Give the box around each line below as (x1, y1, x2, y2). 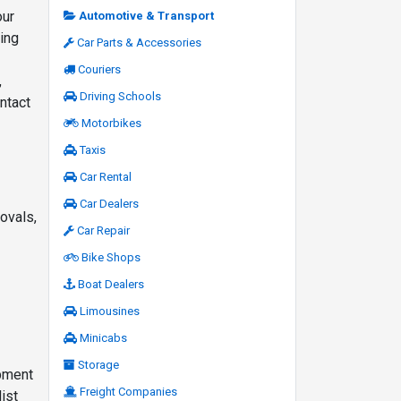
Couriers (77, 62, 121, 76)
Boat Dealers (77, 277, 144, 291)
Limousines (79, 303, 140, 318)
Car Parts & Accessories (76, 35, 201, 49)
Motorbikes (81, 115, 141, 130)
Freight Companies (79, 384, 177, 398)
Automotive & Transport (78, 8, 214, 22)
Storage (77, 357, 119, 371)
